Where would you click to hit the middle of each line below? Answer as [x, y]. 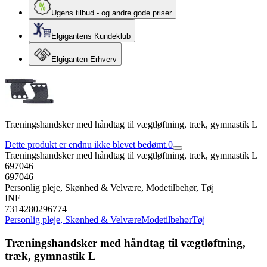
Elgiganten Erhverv [84, 59]
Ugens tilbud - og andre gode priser [111, 13]
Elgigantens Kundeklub [91, 36]
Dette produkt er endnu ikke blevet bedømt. [86, 145]
